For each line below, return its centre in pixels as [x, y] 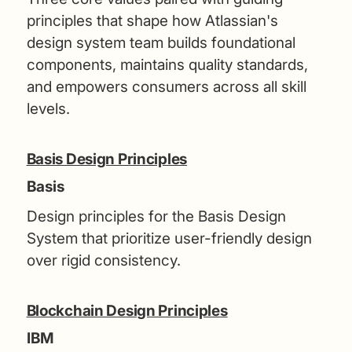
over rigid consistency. [103, 260]
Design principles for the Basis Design [156, 216]
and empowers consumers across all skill [166, 86]
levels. [48, 108]
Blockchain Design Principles [127, 310]
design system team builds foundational [161, 42]
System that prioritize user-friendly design [169, 238]
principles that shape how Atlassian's [152, 20]
